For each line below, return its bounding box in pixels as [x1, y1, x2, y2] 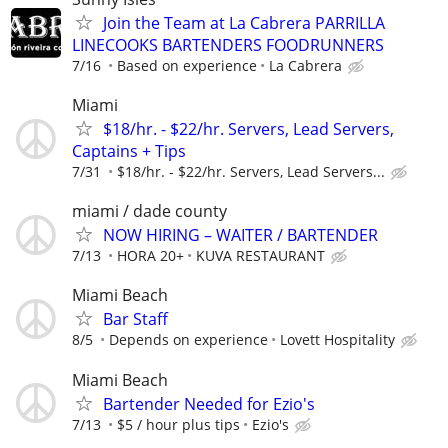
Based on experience [117, 55, 257, 75]
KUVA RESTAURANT [196, 246, 325, 266]
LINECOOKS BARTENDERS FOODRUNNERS [72, 33, 384, 56]
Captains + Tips [72, 139, 186, 162]
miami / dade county [72, 200, 227, 223]
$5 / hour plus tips [117, 414, 240, 434]
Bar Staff [103, 308, 168, 331]
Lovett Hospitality [280, 330, 395, 350]
